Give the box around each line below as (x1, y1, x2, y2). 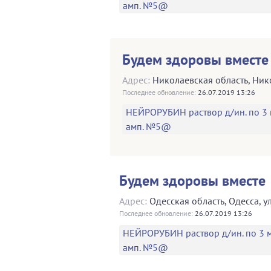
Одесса (229, 194, 259, 207)
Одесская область (149, 194, 224, 207)
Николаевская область (152, 73, 248, 86)
